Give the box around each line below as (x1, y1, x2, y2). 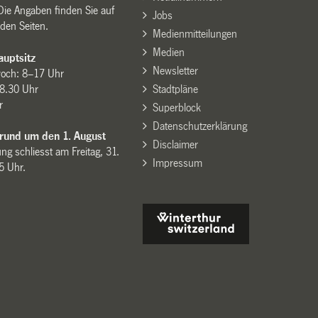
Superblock (152, 102, 201, 114)
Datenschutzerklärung (152, 120, 247, 133)
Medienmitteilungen (152, 28, 237, 40)
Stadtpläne (152, 83, 198, 96)
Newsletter (152, 65, 198, 77)
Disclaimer (152, 138, 198, 151)
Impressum (152, 157, 202, 170)
